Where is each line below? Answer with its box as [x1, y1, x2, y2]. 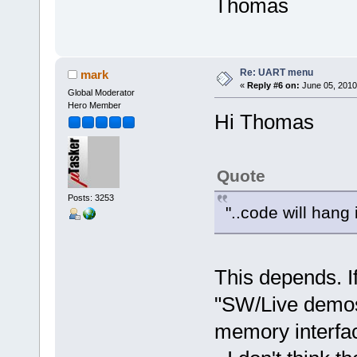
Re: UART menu [239, 66, 313, 78]
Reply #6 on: [246, 80, 300, 90]
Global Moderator [67, 87, 135, 97]
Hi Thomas [214, 109, 314, 134]
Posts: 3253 [67, 193, 114, 203]
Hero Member [67, 100, 121, 110]
